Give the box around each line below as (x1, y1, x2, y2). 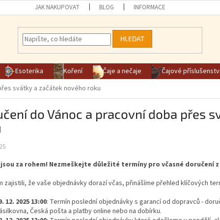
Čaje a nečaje (103, 66, 141, 76)
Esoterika (15, 66, 43, 76)
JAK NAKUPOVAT (34, 3, 80, 12)
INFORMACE (133, 3, 165, 12)
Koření (63, 66, 82, 76)
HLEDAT (120, 34, 145, 43)
